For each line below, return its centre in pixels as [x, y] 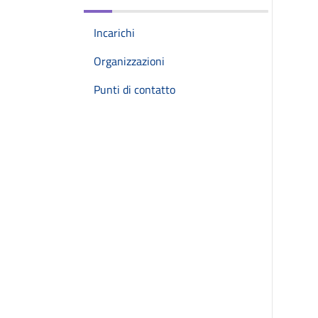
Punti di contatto [135, 89]
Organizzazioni [129, 61]
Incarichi [114, 33]
